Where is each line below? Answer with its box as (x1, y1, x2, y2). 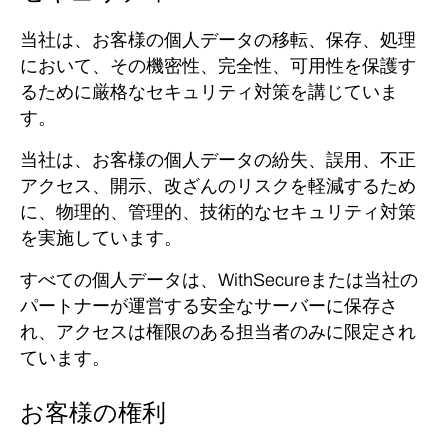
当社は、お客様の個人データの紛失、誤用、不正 (20, 150, 416, 170)
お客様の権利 (20, 398, 166, 427)
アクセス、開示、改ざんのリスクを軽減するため (20, 176, 416, 196)
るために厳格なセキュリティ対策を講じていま (20, 82, 398, 102)
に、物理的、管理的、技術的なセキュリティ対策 (20, 202, 416, 222)
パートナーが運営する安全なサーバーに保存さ (20, 296, 398, 316)
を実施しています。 (20, 228, 182, 248)
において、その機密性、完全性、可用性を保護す (20, 56, 416, 76)
